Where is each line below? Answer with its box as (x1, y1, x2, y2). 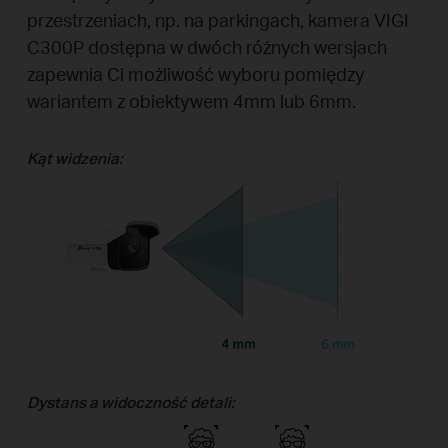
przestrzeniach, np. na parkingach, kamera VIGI (26, 8, 409, 32)
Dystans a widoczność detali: (26, 392, 235, 413)
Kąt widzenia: (26, 147, 123, 168)
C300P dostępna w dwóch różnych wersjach (26, 35, 387, 59)
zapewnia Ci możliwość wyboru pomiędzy (26, 62, 364, 86)
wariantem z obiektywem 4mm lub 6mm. (26, 89, 356, 113)
